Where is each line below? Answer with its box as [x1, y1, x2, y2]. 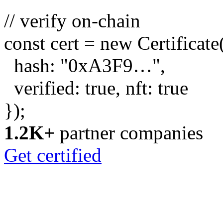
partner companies [60, 121, 203, 143]
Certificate [137, 32, 219, 54]
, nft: [115, 77, 158, 99]
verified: [4, 77, 85, 99]
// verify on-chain [4, 9, 140, 31]
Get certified [4, 144, 102, 166]
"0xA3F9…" [60, 54, 160, 76]
